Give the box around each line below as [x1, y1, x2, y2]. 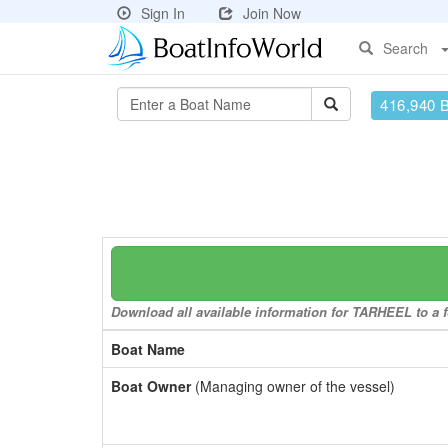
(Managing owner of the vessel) [191, 376, 395, 396]
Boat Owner [111, 376, 191, 396]
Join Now [243, 3, 301, 23]
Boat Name [111, 339, 185, 359]
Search [383, 38, 428, 58]
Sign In [141, 3, 185, 23]
